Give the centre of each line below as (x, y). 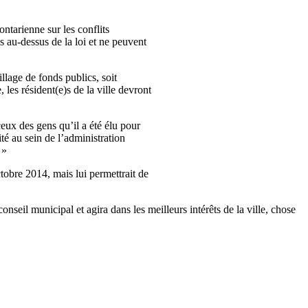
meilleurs (167, 209)
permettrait (112, 173)
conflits (93, 29)
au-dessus (28, 41)
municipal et (57, 209)
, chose (280, 209)
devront (135, 89)
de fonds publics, (62, 77)
